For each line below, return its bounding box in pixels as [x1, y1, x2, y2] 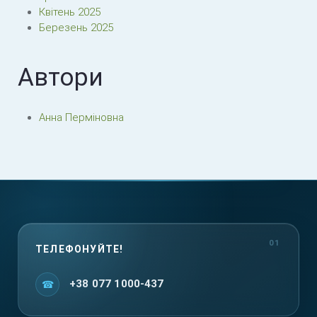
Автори [18, 63, 103, 92]
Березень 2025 [39, 21, 113, 34]
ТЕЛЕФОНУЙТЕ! [35, 243, 124, 255]
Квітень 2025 [39, 6, 100, 18]
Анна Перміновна [39, 111, 124, 124]
